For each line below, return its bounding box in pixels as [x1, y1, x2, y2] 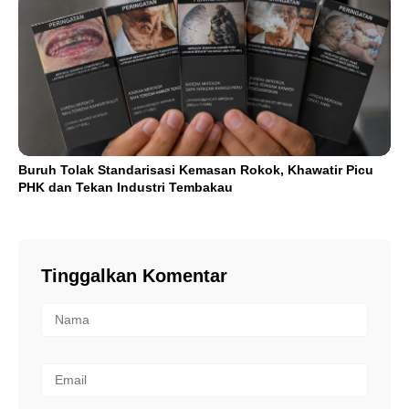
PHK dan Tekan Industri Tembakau [18, 179, 233, 194]
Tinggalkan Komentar [41, 265, 227, 286]
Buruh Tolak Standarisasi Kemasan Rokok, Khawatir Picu [18, 162, 373, 177]
